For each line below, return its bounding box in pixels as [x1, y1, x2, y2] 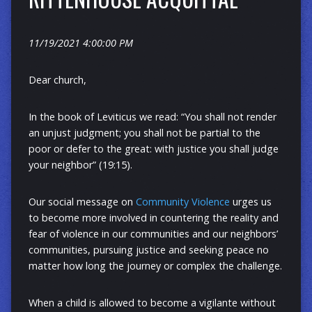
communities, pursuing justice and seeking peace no [28, 243, 269, 257]
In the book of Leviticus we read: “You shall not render [28, 110, 276, 124]
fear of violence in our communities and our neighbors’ [28, 227, 278, 241]
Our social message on [28, 195, 136, 209]
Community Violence [135, 195, 230, 209]
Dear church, [28, 73, 86, 87]
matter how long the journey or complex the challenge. [28, 259, 282, 273]
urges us [229, 195, 272, 209]
